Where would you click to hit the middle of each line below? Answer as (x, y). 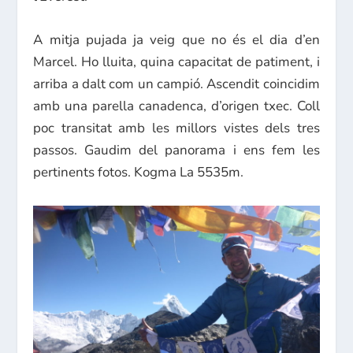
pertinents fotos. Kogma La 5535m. (139, 173)
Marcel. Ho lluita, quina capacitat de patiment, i (176, 62)
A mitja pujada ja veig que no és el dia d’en (176, 40)
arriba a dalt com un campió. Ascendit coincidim (176, 84)
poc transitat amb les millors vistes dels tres (176, 128)
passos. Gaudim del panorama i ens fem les (176, 150)
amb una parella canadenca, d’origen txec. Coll (176, 106)
